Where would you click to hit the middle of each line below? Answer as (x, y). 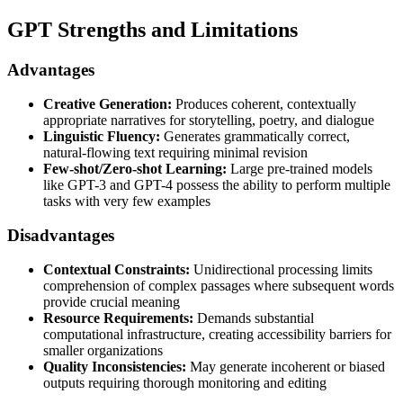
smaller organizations (103, 351)
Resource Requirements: (118, 318)
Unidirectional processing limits (281, 270)
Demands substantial (254, 318)
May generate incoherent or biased (286, 367)
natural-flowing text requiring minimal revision (175, 152)
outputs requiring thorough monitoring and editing (185, 383)
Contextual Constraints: (116, 270)
